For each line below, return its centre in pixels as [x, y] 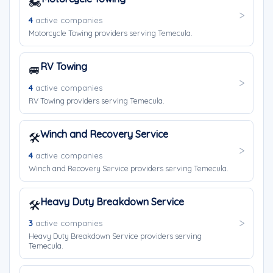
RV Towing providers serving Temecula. [97, 101]
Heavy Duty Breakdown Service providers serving [115, 236]
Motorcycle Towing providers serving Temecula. [111, 33]
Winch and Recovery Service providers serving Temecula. [129, 168]
